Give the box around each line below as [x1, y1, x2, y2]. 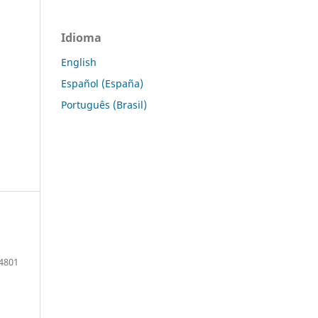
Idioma [61, 29, 102, 45]
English [61, 55, 97, 69]
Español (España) [61, 76, 143, 90]
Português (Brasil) [61, 97, 147, 111]
